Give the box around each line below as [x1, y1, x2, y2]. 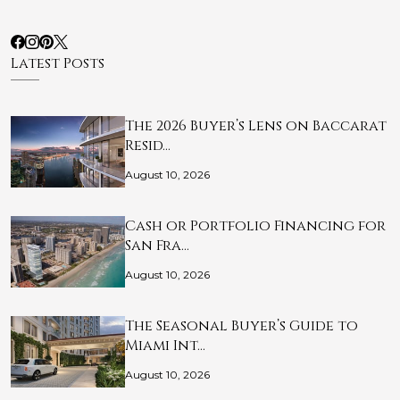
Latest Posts [11, 54, 104, 74]
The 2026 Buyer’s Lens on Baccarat [125, 116, 387, 137]
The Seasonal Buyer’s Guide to [125, 316, 358, 337]
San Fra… [125, 236, 189, 256]
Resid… [125, 136, 171, 156]
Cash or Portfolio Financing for [125, 216, 386, 237]
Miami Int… [125, 336, 205, 356]
